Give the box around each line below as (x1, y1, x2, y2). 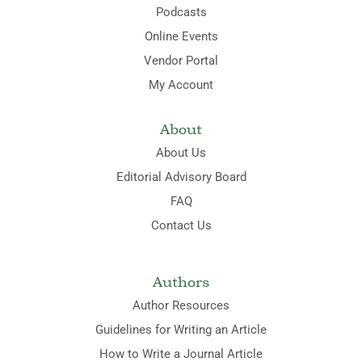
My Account (149, 77, 213, 92)
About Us (156, 145, 206, 160)
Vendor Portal (144, 53, 218, 68)
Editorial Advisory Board (116, 169, 246, 184)
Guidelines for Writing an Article (95, 322, 267, 337)
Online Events (144, 28, 218, 44)
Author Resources (133, 297, 229, 313)
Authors (153, 272, 209, 290)
